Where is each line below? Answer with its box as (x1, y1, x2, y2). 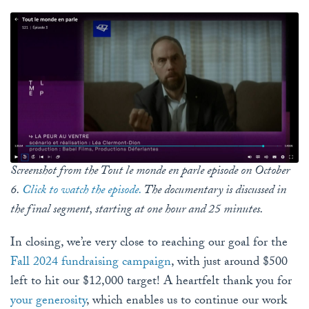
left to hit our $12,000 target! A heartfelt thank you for (10, 272, 292, 294)
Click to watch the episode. (22, 181, 141, 203)
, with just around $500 (171, 252, 288, 275)
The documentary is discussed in (141, 181, 286, 203)
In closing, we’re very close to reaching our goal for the (10, 233, 288, 255)
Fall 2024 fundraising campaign (10, 252, 171, 275)
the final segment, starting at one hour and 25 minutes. (10, 200, 263, 222)
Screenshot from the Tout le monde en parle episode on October (10, 161, 290, 183)
